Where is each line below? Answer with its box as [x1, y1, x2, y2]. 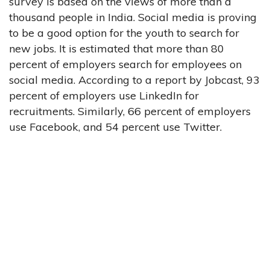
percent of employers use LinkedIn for [9, 88, 199, 102]
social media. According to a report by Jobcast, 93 [9, 72, 260, 87]
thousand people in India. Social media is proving [9, 10, 257, 24]
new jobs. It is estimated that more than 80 [9, 41, 224, 55]
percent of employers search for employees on [9, 57, 242, 71]
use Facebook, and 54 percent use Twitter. [9, 119, 222, 134]
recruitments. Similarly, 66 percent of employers [9, 104, 251, 118]
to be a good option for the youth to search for [9, 25, 239, 40]
